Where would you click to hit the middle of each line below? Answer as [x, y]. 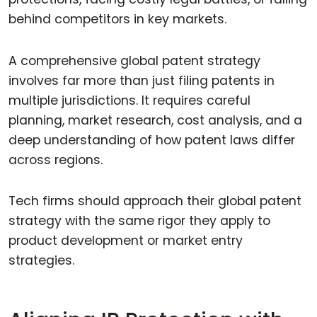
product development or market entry [126, 241]
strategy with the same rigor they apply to [139, 221]
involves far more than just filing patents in [142, 80]
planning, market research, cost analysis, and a [155, 120]
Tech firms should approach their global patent [155, 201]
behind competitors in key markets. [117, 19]
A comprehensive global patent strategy [134, 60]
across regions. [56, 160]
